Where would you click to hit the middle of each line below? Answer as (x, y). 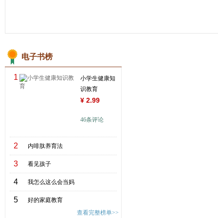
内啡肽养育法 (45, 146)
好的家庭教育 (45, 200)
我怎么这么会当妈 (51, 182)
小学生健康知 (98, 78)
